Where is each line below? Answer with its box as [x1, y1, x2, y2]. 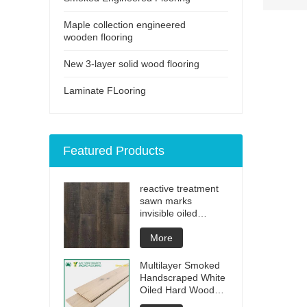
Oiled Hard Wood [140, 284, 214, 295]
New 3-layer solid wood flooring [64, 58, 199, 69]
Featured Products [63, 143, 164, 158]
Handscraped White [140, 271, 225, 283]
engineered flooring [140, 219, 224, 231]
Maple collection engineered [64, 19, 186, 30]
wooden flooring [64, 31, 133, 42]
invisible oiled [140, 207, 197, 219]
